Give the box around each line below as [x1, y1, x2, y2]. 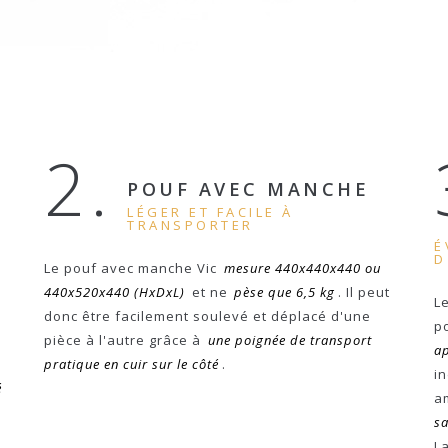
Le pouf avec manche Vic [44, 259, 221, 277]
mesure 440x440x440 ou [223, 259, 381, 277]
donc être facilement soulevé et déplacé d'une [44, 307, 371, 325]
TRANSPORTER [127, 216, 254, 234]
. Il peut [337, 283, 390, 301]
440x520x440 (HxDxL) [44, 283, 185, 301]
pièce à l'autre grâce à [44, 331, 205, 349]
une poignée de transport [207, 331, 372, 349]
